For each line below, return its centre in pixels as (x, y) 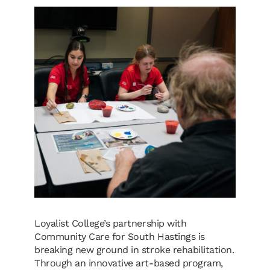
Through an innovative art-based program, (129, 263)
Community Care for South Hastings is (120, 237)
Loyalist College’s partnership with (111, 223)
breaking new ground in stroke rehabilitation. (134, 250)
